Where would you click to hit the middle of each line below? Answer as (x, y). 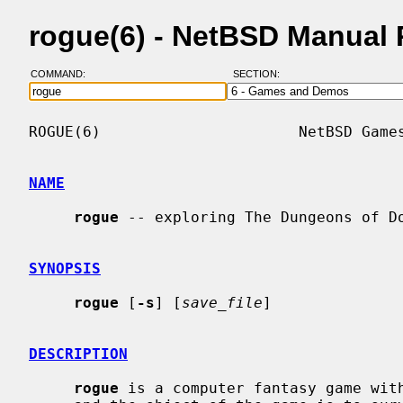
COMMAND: (63, 74)
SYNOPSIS (65, 268)
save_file (222, 302)
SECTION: (260, 74)
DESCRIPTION (78, 354)
